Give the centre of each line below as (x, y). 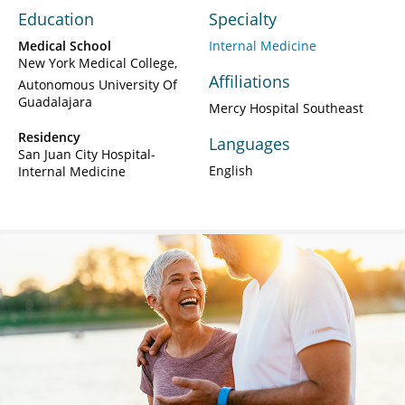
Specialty (243, 19)
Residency (49, 137)
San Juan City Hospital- (87, 155)
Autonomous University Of (98, 85)
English (231, 171)
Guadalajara (55, 102)
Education (56, 19)
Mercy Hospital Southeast (286, 108)
